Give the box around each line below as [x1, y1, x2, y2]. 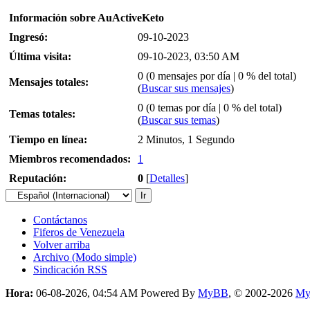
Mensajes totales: [9, 76, 89, 89]
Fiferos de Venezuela [33, 226, 125, 239]
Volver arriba [33, 239, 90, 251]
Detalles [149, 172, 185, 185]
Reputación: [9, 172, 66, 185]
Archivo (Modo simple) [33, 251, 136, 264]
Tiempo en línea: [9, 134, 87, 146]
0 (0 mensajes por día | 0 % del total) [138, 70, 296, 82]
